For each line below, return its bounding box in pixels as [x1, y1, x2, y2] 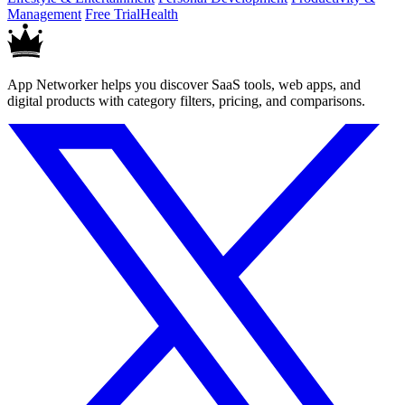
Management [7, 5, 81, 22]
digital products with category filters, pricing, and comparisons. [7, 92, 365, 108]
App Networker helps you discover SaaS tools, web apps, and [7, 76, 361, 92]
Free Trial [85, 5, 140, 22]
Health [140, 5, 178, 22]
